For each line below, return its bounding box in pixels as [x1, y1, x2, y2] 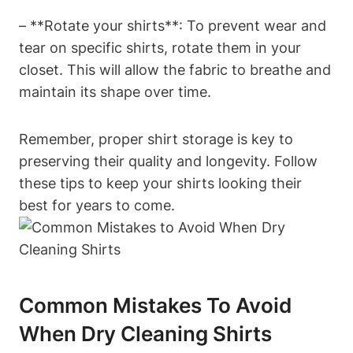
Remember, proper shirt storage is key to [19, 130, 293, 147]
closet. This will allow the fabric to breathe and [19, 61, 331, 78]
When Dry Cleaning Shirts [19, 321, 272, 346]
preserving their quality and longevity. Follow [19, 152, 318, 169]
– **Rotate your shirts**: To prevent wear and [19, 17, 326, 34]
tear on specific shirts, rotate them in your [19, 39, 301, 56]
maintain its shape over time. [19, 83, 211, 100]
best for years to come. [19, 196, 175, 214]
